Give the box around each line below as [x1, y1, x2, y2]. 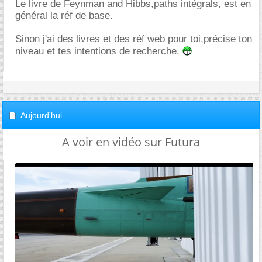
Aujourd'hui [20, 111, 62, 120]
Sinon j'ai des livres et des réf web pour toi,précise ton [15, 33, 252, 44]
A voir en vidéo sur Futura [62, 134, 200, 150]
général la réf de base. [15, 10, 113, 21]
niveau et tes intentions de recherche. [15, 46, 182, 57]
